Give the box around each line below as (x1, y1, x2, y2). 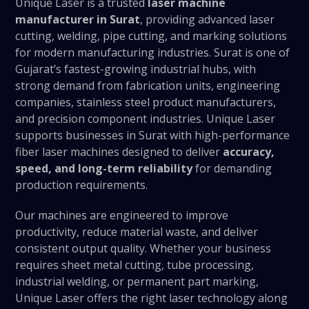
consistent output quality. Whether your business (15, 241, 272, 256)
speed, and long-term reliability (15, 161, 193, 176)
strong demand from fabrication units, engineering (15, 78, 281, 93)
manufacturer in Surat (15, 12, 141, 27)
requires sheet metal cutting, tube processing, (15, 257, 255, 272)
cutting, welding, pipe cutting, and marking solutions (15, 28, 288, 43)
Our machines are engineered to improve (15, 208, 229, 223)
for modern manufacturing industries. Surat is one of (15, 45, 290, 60)
